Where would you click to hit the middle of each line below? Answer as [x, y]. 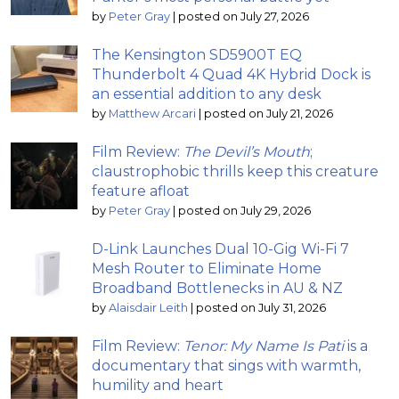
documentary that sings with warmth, [226, 365]
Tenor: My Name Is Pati [264, 346]
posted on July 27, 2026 [244, 16]
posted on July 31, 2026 [261, 307]
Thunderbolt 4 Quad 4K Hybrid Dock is [231, 74]
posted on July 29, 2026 [244, 210]
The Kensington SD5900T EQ [197, 54]
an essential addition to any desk [207, 94]
